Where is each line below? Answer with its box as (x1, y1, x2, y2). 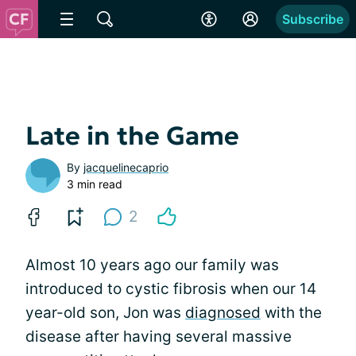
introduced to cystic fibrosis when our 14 (25, 280, 316, 298)
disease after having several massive (25, 327, 292, 346)
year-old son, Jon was (25, 304, 185, 322)
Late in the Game (25, 120, 239, 152)
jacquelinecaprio (83, 161, 168, 174)
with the (261, 304, 322, 322)
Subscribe (282, 11, 343, 27)
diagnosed (185, 304, 261, 322)
